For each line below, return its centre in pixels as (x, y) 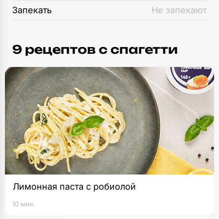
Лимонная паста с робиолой (74, 186)
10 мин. (24, 204)
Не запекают (179, 10)
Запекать (32, 10)
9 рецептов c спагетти (95, 49)
